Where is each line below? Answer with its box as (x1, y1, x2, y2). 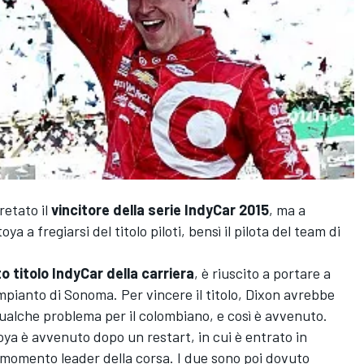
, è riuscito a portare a (194, 264, 331, 283)
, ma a (269, 201, 305, 219)
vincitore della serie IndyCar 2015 (48, 201, 269, 219)
